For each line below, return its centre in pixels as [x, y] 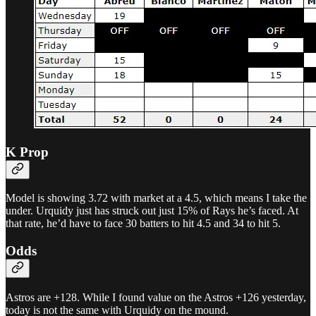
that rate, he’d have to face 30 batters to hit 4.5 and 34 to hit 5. [143, 224]
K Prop [27, 152]
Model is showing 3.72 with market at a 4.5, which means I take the [156, 198]
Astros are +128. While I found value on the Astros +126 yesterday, [156, 297]
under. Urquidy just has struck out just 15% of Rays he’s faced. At [152, 211]
